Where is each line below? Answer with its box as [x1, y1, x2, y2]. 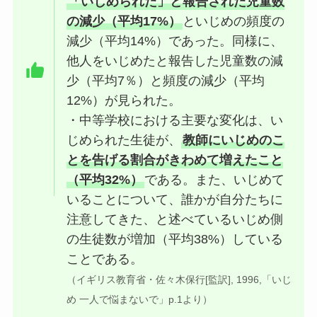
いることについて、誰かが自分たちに [67, 192, 284, 207]
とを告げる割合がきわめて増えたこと [67, 153, 284, 168]
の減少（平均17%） [67, 14, 182, 29]
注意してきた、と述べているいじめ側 [67, 212, 284, 227]
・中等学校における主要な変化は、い [67, 113, 284, 128]
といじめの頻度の [183, 14, 285, 29]
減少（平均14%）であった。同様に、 [67, 34, 284, 49]
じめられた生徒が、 [67, 133, 182, 148]
